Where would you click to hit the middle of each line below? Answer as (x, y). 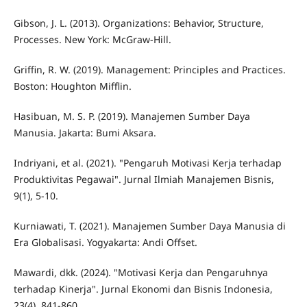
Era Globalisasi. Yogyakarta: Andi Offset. (105, 242)
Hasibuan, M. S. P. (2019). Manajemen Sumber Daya (132, 116)
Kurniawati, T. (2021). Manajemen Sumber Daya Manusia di (149, 225)
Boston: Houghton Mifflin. (72, 86)
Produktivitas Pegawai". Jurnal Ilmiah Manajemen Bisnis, (144, 179)
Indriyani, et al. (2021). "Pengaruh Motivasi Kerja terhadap (147, 162)
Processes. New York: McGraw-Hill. (92, 39)
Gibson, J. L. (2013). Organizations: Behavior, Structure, (138, 23)
